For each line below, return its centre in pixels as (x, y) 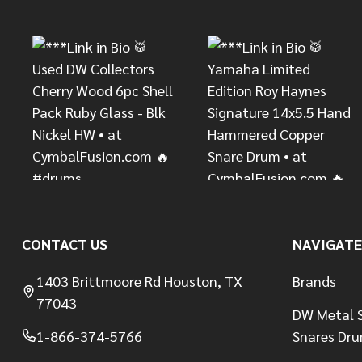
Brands (314, 280)
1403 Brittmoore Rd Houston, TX (139, 280)
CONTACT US (65, 243)
